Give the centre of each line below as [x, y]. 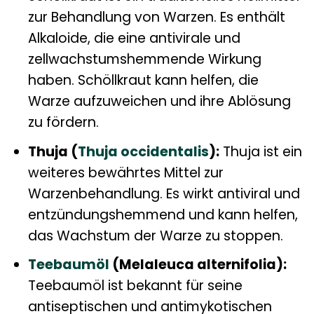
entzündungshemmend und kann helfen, [163, 214]
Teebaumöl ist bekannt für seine [135, 286]
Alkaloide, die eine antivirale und [134, 39]
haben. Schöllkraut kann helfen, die [143, 81]
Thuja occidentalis [143, 151]
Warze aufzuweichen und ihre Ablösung [159, 102]
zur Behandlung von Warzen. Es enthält [156, 18]
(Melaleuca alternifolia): [198, 265]
